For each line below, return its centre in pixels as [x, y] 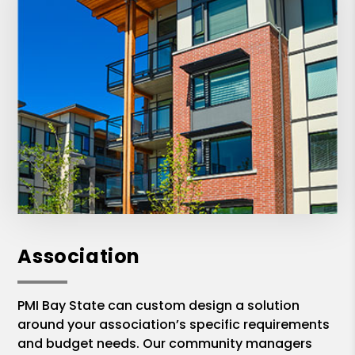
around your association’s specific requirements [174, 325]
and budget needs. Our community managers [165, 344]
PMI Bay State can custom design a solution [159, 306]
